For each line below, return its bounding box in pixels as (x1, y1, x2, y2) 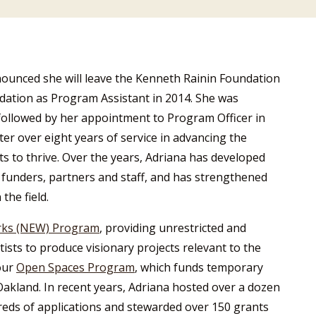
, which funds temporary (135, 260, 263, 276)
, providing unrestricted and (99, 220, 246, 236)
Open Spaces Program (16, 260, 135, 276)
